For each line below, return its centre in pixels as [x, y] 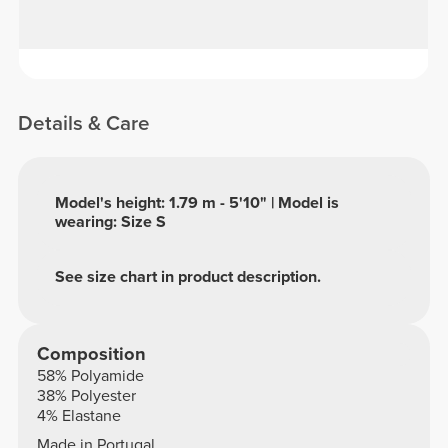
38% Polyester [86, 395]
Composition [91, 353]
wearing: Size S [111, 221]
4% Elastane [78, 415]
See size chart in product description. [188, 277]
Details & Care [84, 123]
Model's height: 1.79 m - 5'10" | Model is [197, 202]
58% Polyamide [90, 375]
